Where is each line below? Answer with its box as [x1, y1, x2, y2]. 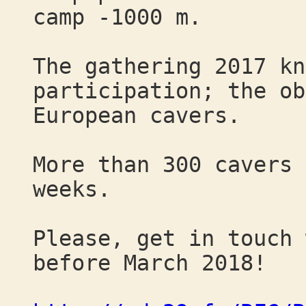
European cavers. [33, 103, 240, 128]
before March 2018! [33, 251, 266, 275]
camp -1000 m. [33, 5, 201, 29]
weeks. [33, 177, 111, 201]
